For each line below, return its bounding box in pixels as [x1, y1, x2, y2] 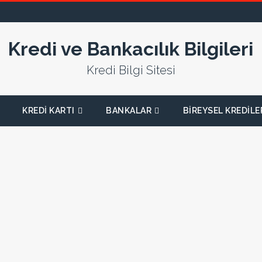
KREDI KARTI [22, 106, 75, 115]
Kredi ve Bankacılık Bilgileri [8, 38, 254, 60]
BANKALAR [106, 106, 152, 115]
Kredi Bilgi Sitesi [86, 63, 175, 77]
